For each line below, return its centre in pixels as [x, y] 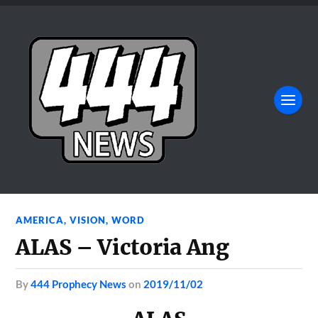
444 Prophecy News [79, 284]
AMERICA [40, 220]
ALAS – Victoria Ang [122, 247]
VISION [88, 220]
